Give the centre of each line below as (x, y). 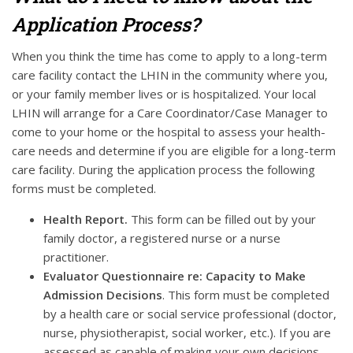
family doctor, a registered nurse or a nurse (162, 238)
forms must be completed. (84, 189)
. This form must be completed (246, 295)
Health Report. (85, 219)
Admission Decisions (103, 295)
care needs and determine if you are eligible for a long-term (174, 151)
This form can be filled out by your (222, 219)
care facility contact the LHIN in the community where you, (170, 75)
